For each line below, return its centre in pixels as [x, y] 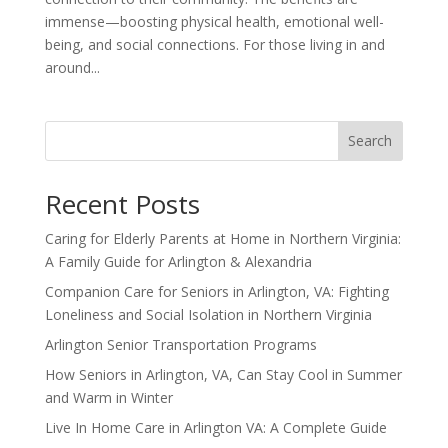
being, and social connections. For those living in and [214, 44]
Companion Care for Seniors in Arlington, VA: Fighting [216, 291]
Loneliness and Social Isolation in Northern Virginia [208, 314]
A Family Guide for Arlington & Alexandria [178, 261]
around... [72, 67]
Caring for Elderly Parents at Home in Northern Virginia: [222, 238]
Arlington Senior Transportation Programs [180, 344]
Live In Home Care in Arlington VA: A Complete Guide [215, 427]
